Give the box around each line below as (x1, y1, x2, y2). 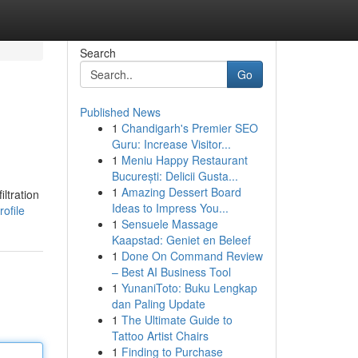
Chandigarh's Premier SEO (121, 120, 258, 136)
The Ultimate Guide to (121, 312, 233, 328)
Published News (79, 104, 161, 120)
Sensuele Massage (121, 216, 218, 232)
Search (79, 45, 116, 61)
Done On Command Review (121, 248, 263, 264)
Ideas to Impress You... (111, 200, 229, 216)
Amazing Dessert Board (121, 184, 241, 200)
